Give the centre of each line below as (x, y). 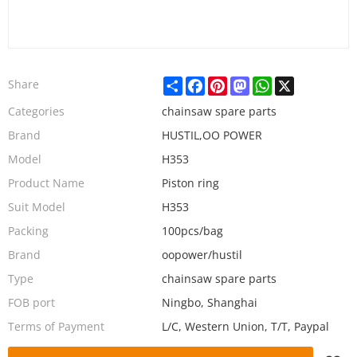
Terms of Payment (56, 326)
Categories (36, 111)
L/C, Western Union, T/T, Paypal (245, 326)
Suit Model (37, 207)
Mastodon (276, 82)
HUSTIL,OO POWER (212, 135)
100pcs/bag (192, 231)
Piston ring (190, 183)
